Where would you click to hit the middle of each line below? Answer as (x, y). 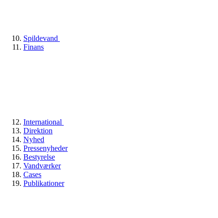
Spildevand (42, 38)
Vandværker (42, 165)
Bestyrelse (39, 157)
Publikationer (44, 183)
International (44, 122)
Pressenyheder (45, 148)
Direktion (38, 130)
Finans (34, 47)
